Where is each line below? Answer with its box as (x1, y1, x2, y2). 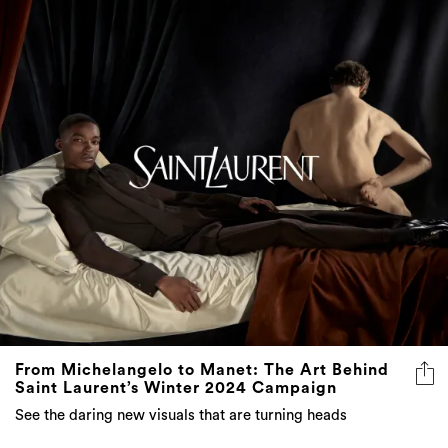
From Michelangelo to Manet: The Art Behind (15, 361, 389, 378)
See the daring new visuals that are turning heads (15, 407, 347, 423)
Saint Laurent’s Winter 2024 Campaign (15, 379, 337, 396)
